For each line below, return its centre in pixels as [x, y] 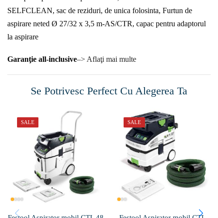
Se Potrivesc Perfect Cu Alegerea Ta [109, 91]
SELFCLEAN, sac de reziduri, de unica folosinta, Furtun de [100, 11]
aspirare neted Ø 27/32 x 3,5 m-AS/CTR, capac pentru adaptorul [107, 24]
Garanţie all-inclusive [42, 59]
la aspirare [23, 37]
